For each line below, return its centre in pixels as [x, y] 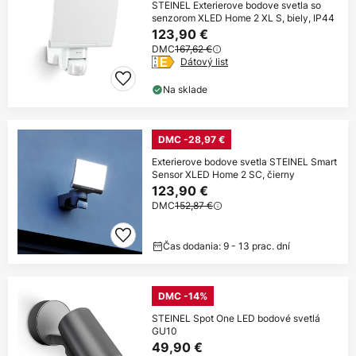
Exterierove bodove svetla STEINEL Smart [244, 162]
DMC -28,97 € [192, 140]
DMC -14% [183, 296]
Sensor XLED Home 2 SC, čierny [223, 175]
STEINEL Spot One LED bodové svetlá [236, 319]
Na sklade [185, 90]
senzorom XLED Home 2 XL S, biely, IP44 [243, 18]
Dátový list [204, 62]
